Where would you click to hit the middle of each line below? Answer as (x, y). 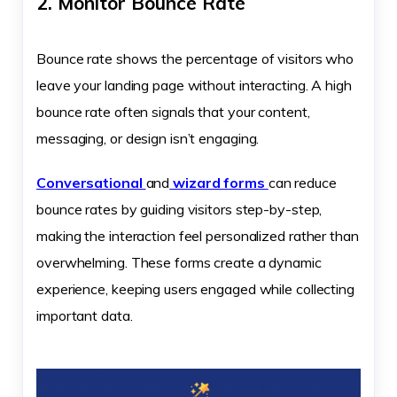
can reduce (302, 183)
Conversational (91, 183)
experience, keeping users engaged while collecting (195, 289)
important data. (85, 316)
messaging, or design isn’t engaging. (148, 139)
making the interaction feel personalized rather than (198, 236)
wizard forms (219, 183)
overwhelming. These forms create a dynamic (179, 263)
